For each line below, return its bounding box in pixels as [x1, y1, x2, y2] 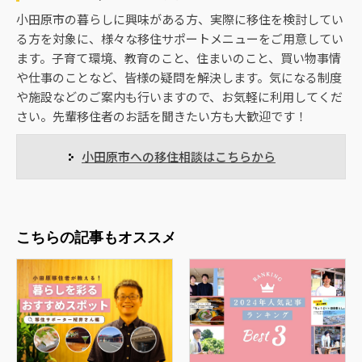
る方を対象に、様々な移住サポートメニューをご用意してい [16, 29, 343, 47]
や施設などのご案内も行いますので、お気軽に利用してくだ [16, 87, 343, 105]
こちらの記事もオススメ [16, 226, 176, 246]
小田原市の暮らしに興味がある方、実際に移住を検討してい [16, 10, 343, 27]
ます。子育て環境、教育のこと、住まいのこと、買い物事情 [16, 48, 341, 66]
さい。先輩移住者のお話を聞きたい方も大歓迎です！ [16, 107, 307, 124]
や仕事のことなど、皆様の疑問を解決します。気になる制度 [16, 68, 342, 86]
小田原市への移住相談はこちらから [82, 147, 276, 165]
